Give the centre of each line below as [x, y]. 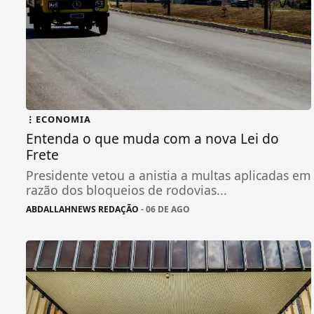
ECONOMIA [63, 119]
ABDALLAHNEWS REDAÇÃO [82, 209]
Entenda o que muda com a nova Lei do [152, 138]
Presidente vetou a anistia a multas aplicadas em [168, 175]
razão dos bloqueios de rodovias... [127, 190]
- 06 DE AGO [164, 209]
